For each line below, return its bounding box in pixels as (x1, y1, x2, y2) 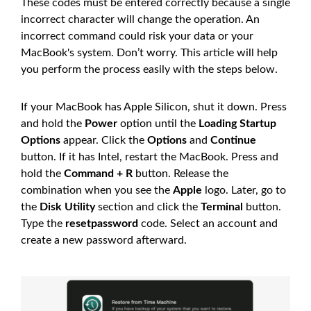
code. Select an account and (138, 217, 278, 229)
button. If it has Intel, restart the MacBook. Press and (21, 151, 278, 162)
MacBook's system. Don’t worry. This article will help (21, 47, 278, 58)
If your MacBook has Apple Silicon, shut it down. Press (21, 101, 287, 112)
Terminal (201, 201, 243, 212)
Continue (210, 134, 256, 146)
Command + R (64, 167, 133, 179)
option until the (117, 117, 199, 129)
